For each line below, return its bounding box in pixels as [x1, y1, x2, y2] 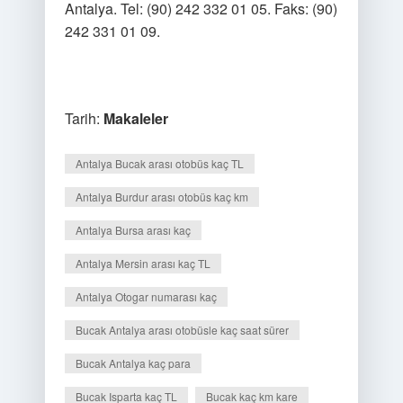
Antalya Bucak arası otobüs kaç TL [75, 156, 244, 171]
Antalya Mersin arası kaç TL [75, 255, 210, 271]
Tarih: [64, 108, 103, 129]
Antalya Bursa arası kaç [75, 222, 191, 237]
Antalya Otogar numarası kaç [75, 289, 217, 304]
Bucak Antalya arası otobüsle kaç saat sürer [75, 322, 289, 337]
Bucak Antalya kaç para [75, 355, 191, 371]
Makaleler [103, 108, 168, 129]
